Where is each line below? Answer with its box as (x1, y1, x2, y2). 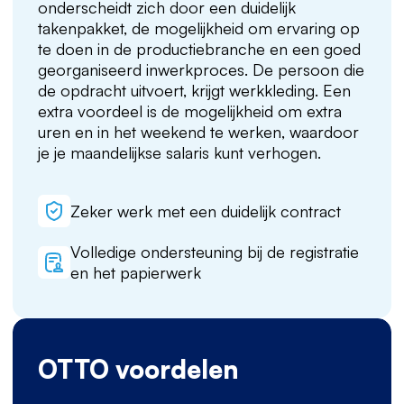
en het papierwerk (70, 262, 201, 282)
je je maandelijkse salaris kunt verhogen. (38, 142, 321, 162)
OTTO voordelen (38, 353, 238, 385)
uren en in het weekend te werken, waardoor (38, 122, 359, 142)
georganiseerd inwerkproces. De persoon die (38, 60, 364, 79)
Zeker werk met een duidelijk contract (70, 200, 341, 221)
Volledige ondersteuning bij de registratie (70, 242, 359, 262)
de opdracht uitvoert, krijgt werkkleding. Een (38, 80, 351, 100)
